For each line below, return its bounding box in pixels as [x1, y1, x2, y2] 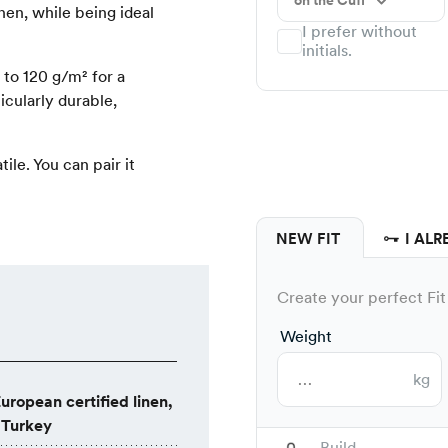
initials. [302, 41, 352, 61]
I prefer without [302, 22, 417, 42]
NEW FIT [276, 230, 344, 249]
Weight [280, 327, 332, 347]
